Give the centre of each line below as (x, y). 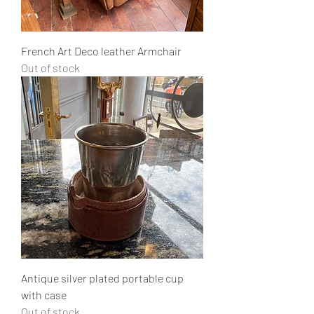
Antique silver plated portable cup (102, 278)
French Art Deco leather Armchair (101, 51)
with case (44, 295)
